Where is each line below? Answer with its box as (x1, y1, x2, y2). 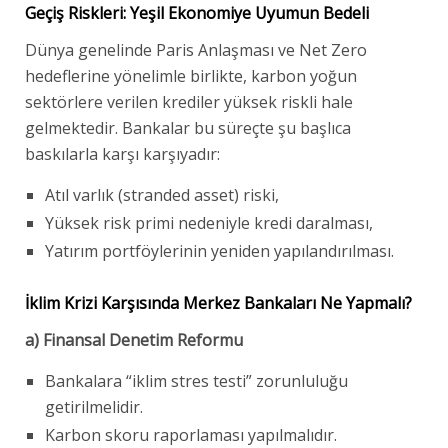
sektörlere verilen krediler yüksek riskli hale (25, 90, 353, 113)
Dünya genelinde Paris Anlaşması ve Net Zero (25, 38, 367, 61)
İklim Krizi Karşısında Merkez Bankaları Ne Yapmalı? (25, 291, 412, 314)
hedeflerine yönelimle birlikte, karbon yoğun (25, 64, 357, 87)
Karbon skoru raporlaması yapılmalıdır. (45, 423, 337, 446)
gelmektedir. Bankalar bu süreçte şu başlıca (25, 116, 351, 139)
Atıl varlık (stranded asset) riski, (45, 183, 279, 206)
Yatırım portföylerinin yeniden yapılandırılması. (45, 239, 394, 262)
